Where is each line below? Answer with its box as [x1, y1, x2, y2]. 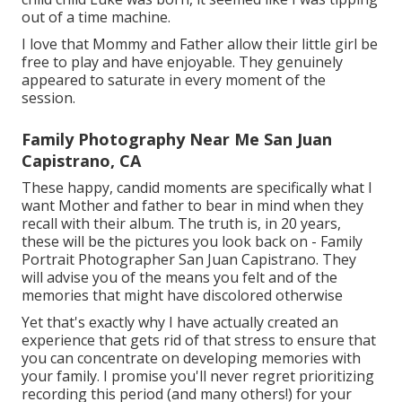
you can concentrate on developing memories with [22, 347, 361, 368]
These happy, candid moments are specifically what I [22, 177, 372, 197]
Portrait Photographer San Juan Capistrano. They [22, 249, 356, 269]
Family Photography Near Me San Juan [22, 127, 332, 150]
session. [22, 87, 75, 108]
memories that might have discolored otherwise [22, 284, 343, 305]
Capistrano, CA [22, 149, 141, 171]
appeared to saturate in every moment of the [22, 69, 326, 90]
